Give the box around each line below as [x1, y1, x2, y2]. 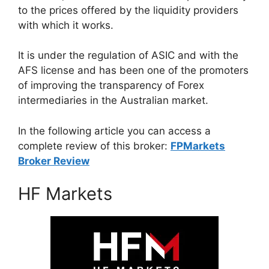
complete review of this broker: [18, 139, 171, 152]
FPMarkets [171, 139, 225, 152]
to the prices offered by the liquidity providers [18, 4, 238, 16]
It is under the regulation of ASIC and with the [18, 49, 238, 61]
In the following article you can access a [18, 124, 211, 137]
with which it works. [18, 19, 113, 31]
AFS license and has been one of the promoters [18, 64, 249, 76]
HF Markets [18, 183, 112, 204]
